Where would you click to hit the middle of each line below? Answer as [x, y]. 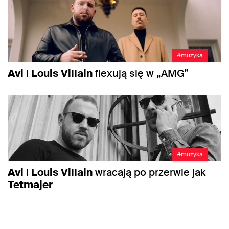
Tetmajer [30, 185]
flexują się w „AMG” [140, 73]
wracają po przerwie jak [149, 173]
